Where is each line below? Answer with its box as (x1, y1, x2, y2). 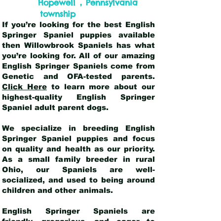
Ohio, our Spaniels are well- (2, 165, 155, 174)
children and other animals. (2, 186, 118, 194)
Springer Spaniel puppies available (2, 31, 155, 39)
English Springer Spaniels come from (2, 62, 155, 70)
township (40, 9, 75, 19)
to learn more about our (46, 82, 155, 91)
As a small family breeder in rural (2, 155, 155, 163)
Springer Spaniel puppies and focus (2, 134, 155, 143)
